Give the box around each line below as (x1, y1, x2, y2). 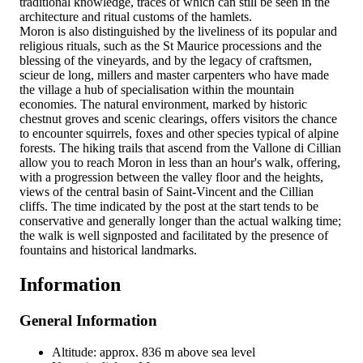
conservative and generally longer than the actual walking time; (19, 214, 341, 228)
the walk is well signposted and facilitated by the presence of (19, 228, 328, 243)
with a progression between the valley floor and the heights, (19, 170, 323, 185)
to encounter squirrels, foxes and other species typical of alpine (19, 126, 339, 141)
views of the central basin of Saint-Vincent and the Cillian (19, 185, 314, 199)
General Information (19, 312, 157, 330)
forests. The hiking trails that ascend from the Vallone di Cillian (19, 141, 341, 156)
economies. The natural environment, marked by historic (19, 97, 307, 112)
